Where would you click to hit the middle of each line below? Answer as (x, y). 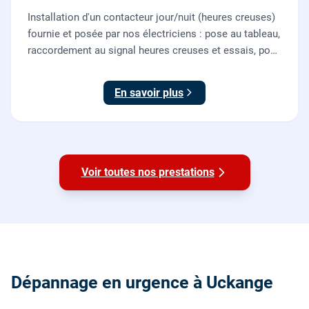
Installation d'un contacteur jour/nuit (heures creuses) (151, 17)
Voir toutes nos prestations (148, 172)
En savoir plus (149, 92)
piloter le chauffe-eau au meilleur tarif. (115, 67)
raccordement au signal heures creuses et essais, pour (153, 50)
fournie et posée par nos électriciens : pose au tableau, (154, 33)
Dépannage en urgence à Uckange (142, 283)
